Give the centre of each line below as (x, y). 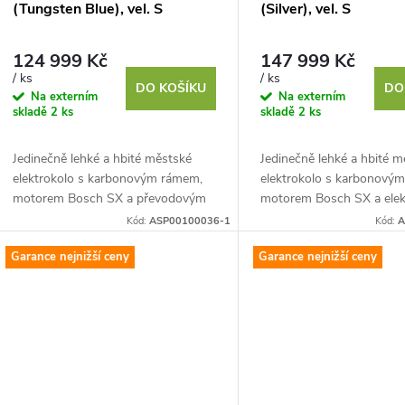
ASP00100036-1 (190, 221)
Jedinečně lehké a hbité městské (102, 158)
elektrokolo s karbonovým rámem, (108, 178)
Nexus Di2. (291, 238)
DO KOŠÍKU (171, 88)
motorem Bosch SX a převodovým (109, 198)
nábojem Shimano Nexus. (84, 218)
